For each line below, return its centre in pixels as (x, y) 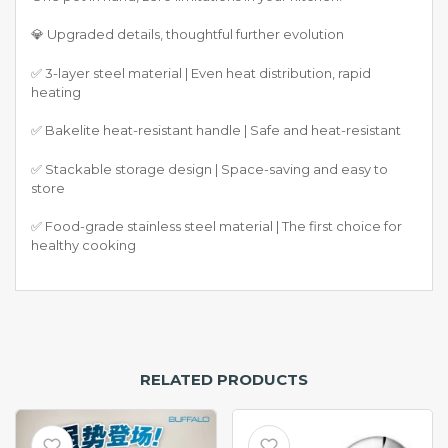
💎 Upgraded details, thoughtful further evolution (187, 34)
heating (56, 91)
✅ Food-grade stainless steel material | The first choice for (216, 226)
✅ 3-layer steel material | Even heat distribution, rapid (201, 72)
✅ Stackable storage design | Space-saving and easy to (209, 168)
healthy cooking (83, 245)
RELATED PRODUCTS (224, 379)
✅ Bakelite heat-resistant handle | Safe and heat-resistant (216, 130)
